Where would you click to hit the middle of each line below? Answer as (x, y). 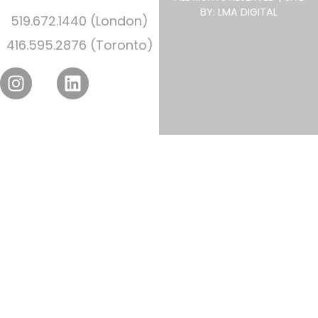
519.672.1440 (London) (79, 21)
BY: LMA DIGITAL (238, 12)
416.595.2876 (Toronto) (79, 45)
